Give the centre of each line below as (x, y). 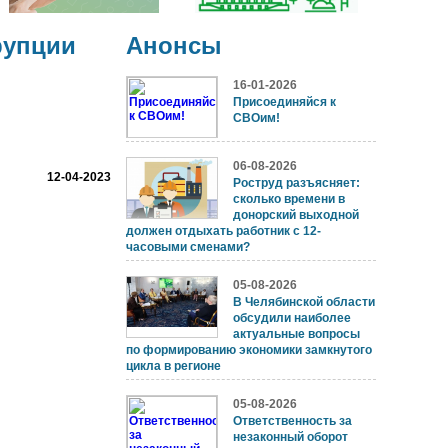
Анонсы (174, 45)
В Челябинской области (304, 302)
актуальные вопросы (296, 334)
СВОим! (256, 118)
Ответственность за (292, 421)
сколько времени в (289, 199)
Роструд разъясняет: (296, 183)
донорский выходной (296, 215)
